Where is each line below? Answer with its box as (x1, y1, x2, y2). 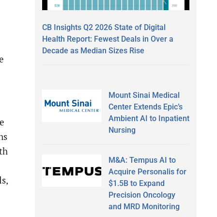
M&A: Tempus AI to (108, 155, 176, 165)
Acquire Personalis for (108, 167, 186, 176)
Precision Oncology (108, 190, 175, 200)
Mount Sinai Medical (108, 90, 180, 100)
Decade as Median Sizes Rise (42, 46, 144, 55)
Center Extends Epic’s (108, 102, 183, 111)
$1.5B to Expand (108, 178, 165, 188)
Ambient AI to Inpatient (108, 113, 189, 123)
